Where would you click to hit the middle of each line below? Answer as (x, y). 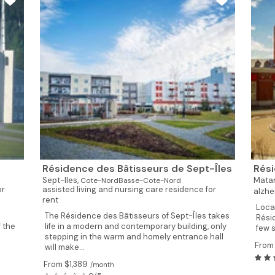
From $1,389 (65, 264)
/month (102, 265)
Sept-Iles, (61, 180)
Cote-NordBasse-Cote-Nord (130, 180)
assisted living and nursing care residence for (129, 189)
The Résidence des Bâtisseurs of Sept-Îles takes (137, 216)
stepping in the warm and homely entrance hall (134, 237)
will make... (64, 247)
